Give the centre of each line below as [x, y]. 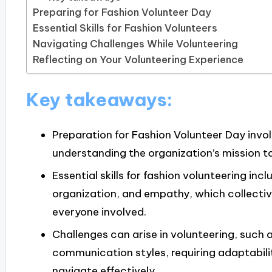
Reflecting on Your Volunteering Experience [138, 59]
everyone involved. [99, 212]
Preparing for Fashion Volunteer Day [122, 12]
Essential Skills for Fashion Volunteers [125, 28]
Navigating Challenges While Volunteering [135, 43]
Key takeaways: [99, 100]
